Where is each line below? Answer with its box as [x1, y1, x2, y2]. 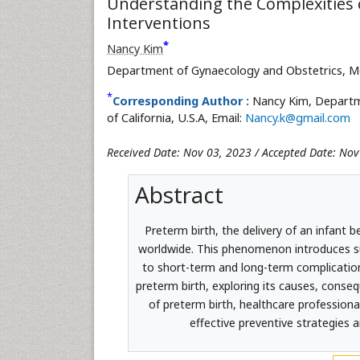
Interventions [107, 12, 211, 34]
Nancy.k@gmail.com [245, 110, 350, 125]
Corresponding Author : [112, 93, 249, 108]
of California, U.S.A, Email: [107, 110, 245, 125]
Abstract [134, 179, 223, 210]
